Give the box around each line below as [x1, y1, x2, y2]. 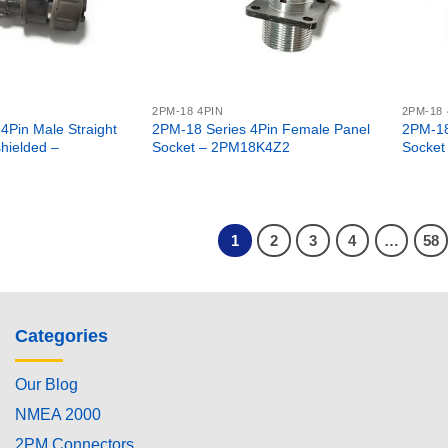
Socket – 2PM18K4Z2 [152, 139, 291, 156]
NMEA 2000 [15, 405, 101, 423]
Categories [15, 326, 108, 347]
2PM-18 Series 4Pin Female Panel [152, 121, 371, 138]
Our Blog [15, 375, 78, 393]
